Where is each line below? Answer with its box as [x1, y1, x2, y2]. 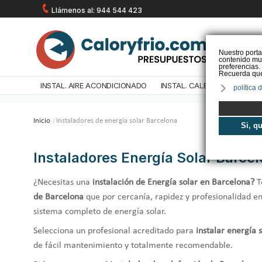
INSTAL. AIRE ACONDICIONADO [40, 81, 147, 90]
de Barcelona [33, 192, 86, 202]
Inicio [33, 117, 50, 125]
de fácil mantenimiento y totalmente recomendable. [33, 240, 233, 250]
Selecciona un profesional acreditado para [33, 226, 196, 236]
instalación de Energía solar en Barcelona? [92, 177, 254, 187]
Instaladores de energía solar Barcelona [56, 117, 177, 125]
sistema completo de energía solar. [33, 206, 166, 216]
